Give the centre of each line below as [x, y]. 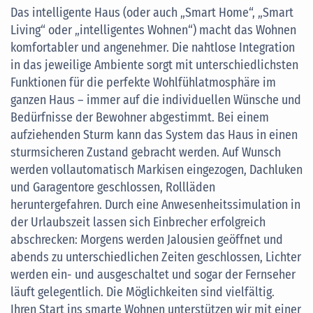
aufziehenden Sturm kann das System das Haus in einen [154, 134]
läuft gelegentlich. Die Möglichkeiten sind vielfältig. [143, 292]
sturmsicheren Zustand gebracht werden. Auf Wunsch [146, 152]
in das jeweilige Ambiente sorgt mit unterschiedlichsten [154, 65]
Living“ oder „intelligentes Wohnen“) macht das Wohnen [153, 30]
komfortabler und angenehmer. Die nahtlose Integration [153, 47]
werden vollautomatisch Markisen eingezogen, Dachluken [156, 169]
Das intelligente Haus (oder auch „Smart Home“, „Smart [152, 12]
